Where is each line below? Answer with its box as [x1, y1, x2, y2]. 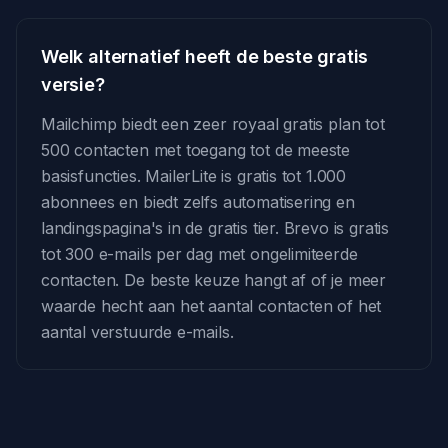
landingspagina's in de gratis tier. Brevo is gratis [41, 218, 390, 238]
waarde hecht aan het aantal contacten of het [41, 296, 382, 316]
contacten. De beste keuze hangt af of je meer [41, 270, 387, 290]
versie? [41, 74, 105, 95]
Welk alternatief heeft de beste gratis [41, 46, 369, 67]
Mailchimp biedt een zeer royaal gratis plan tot [41, 114, 385, 134]
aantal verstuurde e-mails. [41, 322, 234, 342]
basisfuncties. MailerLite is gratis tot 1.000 [41, 166, 347, 186]
